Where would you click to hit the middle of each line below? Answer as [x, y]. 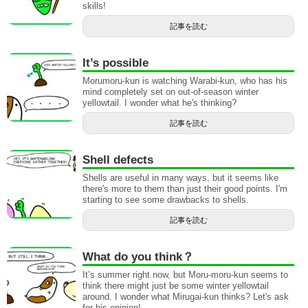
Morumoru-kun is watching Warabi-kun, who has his [185, 81]
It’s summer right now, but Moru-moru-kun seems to [185, 275]
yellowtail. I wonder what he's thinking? [159, 103]
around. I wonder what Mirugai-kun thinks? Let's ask [186, 297]
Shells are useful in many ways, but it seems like [180, 178]
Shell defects [118, 160]
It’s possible [115, 63]
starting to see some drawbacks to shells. [166, 200]
